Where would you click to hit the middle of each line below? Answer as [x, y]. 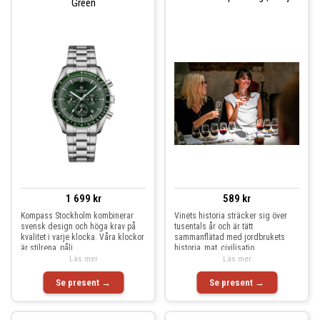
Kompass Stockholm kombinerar [77, 216]
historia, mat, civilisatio [214, 248]
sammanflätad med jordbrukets [230, 237]
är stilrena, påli [47, 248]
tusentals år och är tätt [214, 226]
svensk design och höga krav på [78, 226]
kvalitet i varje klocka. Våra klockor [82, 237]
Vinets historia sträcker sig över [231, 216]
